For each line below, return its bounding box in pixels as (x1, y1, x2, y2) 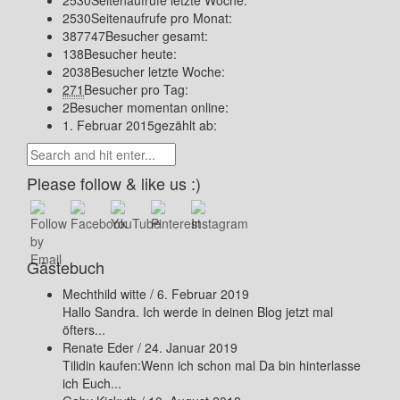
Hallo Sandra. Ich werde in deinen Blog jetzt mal (62, 303, 333, 321)
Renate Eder (62, 338, 134, 356)
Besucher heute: (84, 45, 177, 62)
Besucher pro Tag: (84, 80, 188, 98)
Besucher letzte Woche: (91, 62, 225, 80)
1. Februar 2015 (62, 116, 154, 134)
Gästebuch (27, 255, 104, 279)
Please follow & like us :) (27, 171, 201, 195)
